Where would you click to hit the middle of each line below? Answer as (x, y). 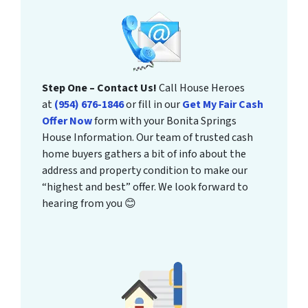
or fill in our (153, 104)
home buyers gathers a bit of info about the (144, 154)
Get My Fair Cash (223, 104)
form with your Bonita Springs (165, 121)
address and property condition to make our (145, 170)
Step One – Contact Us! (100, 88)
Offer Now (67, 121)
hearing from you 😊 (89, 203)
